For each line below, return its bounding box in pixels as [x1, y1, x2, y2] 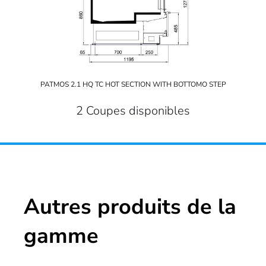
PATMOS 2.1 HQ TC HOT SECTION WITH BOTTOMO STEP [40, 79, 226, 89]
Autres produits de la [24, 192, 236, 221]
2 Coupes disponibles [76, 102, 190, 119]
